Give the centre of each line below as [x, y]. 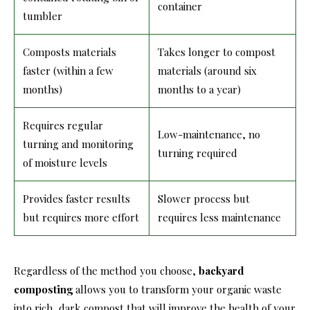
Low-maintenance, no [209, 134]
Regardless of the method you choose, [106, 270]
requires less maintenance [219, 217]
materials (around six [207, 70]
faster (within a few [68, 70]
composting [43, 289]
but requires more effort [81, 217]
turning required [198, 153]
